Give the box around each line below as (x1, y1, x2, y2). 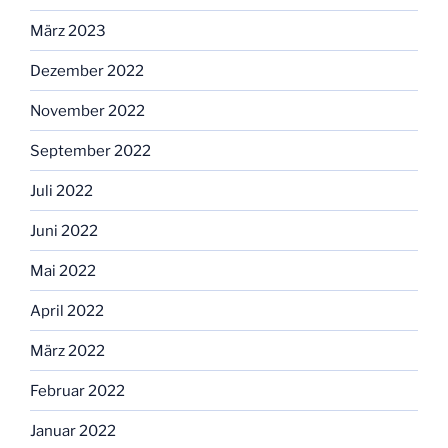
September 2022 (30, 141, 151, 160)
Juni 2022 (30, 221, 98, 240)
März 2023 (30, 21, 106, 40)
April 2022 (30, 301, 104, 320)
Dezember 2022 (30, 61, 144, 80)
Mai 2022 (30, 261, 96, 280)
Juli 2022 (30, 181, 93, 200)
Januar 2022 (30, 421, 116, 440)
